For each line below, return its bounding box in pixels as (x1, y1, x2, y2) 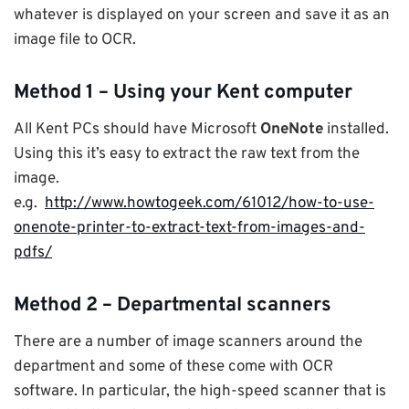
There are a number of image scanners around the (14, 332, 362, 353)
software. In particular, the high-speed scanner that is (14, 382, 386, 403)
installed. (323, 120, 389, 141)
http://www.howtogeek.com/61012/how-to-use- (45, 194, 374, 215)
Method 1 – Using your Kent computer (14, 80, 352, 106)
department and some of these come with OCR (14, 357, 333, 378)
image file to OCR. (14, 30, 136, 51)
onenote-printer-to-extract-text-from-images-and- (14, 218, 365, 239)
